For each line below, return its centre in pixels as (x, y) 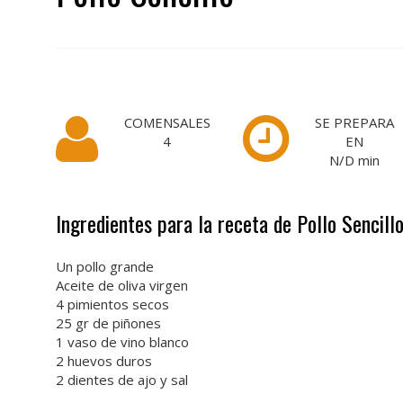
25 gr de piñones (108, 323)
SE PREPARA (355, 122)
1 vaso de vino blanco (122, 342)
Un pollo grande (105, 266)
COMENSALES (167, 122)
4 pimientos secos (112, 304)
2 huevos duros (104, 361)
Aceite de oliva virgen (122, 285)
